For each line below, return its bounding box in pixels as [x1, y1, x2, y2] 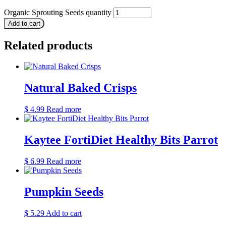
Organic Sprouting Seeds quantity [4, 8, 111, 17]
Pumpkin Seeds [24, 185, 103, 198]
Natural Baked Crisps [24, 81, 137, 95]
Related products [4, 38, 92, 52]
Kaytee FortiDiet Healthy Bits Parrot [24, 133, 218, 147]
